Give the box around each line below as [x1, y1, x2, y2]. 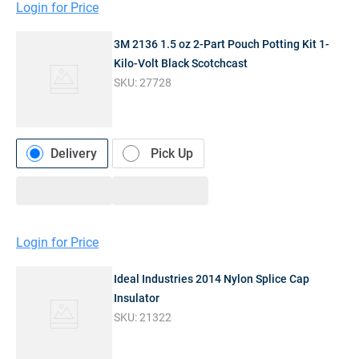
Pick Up [151, 146, 193, 162]
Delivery [50, 146, 97, 162]
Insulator [114, 291, 160, 305]
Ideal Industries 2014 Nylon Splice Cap [114, 272, 310, 285]
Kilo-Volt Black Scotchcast [114, 57, 248, 71]
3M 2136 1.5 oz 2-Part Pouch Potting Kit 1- [114, 38, 330, 51]
